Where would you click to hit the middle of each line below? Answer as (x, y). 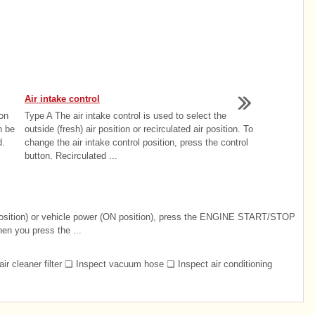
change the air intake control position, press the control (137, 142)
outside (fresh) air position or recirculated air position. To (139, 129)
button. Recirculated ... (71, 156)
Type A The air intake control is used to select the (126, 116)
